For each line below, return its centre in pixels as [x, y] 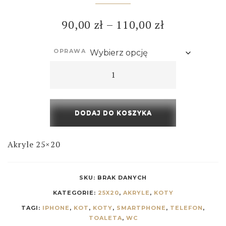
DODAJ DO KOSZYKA [113, 112]
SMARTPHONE [141, 208]
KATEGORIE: [75, 192]
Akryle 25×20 [34, 144]
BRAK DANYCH [122, 177]
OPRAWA [70, 51]
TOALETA [105, 218]
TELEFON [186, 208]
